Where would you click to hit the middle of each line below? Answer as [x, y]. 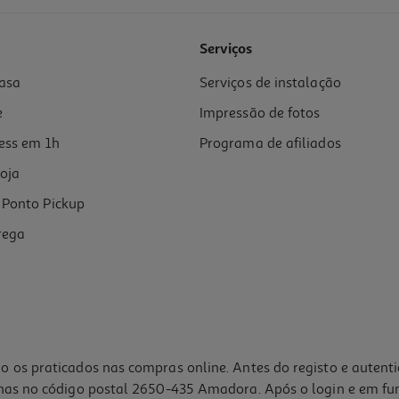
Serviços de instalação [270, 82]
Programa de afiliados [270, 143]
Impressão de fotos [260, 113]
